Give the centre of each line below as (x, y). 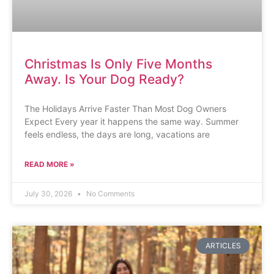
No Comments (109, 193)
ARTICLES (223, 245)
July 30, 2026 (49, 193)
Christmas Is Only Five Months (118, 64)
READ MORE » (50, 164)
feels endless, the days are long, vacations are (117, 134)
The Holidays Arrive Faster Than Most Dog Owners (125, 108)
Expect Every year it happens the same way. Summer (131, 121)
